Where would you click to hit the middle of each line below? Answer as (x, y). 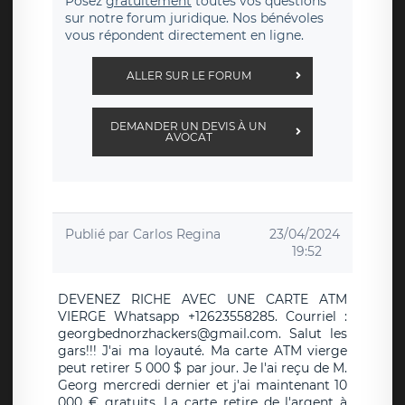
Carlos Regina (177, 235)
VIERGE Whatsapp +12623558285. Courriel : (202, 317)
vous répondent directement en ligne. (184, 36)
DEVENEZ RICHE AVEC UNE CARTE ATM (202, 300)
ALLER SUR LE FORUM (188, 76)
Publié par (99, 235)
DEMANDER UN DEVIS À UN (189, 127)
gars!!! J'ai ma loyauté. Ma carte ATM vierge (202, 351)
